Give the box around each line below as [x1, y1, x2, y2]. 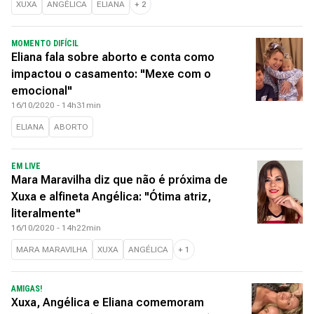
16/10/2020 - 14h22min [11, 223, 101, 233]
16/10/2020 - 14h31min [11, 100, 101, 110]
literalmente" [11, 207, 81, 220]
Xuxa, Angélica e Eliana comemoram [11, 296, 204, 309]
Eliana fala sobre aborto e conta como [11, 50, 214, 64]
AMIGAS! [11, 284, 42, 294]
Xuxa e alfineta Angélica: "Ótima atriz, [11, 190, 211, 203]
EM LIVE [11, 161, 41, 171]
